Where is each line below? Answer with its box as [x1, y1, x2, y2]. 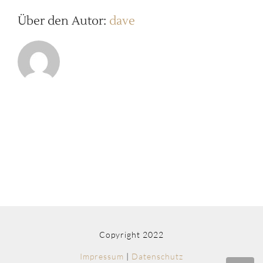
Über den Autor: [18, 14, 109, 29]
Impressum [80, 251, 124, 261]
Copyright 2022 [99, 230, 164, 240]
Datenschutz [131, 251, 183, 261]
